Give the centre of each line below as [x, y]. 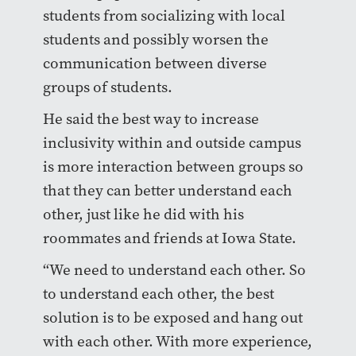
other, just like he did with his [143, 214]
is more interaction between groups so [173, 166]
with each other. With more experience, [177, 341]
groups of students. [107, 87]
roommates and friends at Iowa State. [169, 238]
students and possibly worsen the [155, 39]
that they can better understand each [167, 190]
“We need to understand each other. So [174, 269]
